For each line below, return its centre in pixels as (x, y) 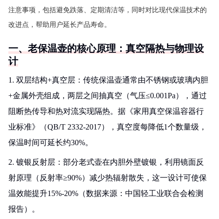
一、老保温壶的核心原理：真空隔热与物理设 (106, 48)
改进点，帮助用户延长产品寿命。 (60, 25)
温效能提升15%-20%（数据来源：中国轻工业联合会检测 (106, 193)
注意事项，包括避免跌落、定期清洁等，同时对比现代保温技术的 (108, 10)
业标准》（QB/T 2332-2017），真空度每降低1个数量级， (108, 127)
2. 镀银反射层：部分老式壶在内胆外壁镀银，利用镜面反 (106, 162)
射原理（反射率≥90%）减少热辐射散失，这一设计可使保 (108, 178)
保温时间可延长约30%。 (51, 142)
